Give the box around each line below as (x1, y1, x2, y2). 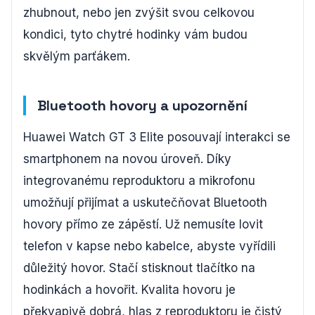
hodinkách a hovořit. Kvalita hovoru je (23, 282, 236, 297)
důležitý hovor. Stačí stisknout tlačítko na (23, 260, 255, 275)
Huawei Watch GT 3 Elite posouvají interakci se (23, 129, 290, 144)
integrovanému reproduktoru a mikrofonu (23, 173, 255, 188)
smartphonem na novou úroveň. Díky (23, 151, 231, 166)
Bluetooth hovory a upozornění (37, 96, 247, 115)
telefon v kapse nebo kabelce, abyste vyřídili (23, 238, 276, 253)
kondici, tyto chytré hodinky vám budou (23, 27, 247, 41)
